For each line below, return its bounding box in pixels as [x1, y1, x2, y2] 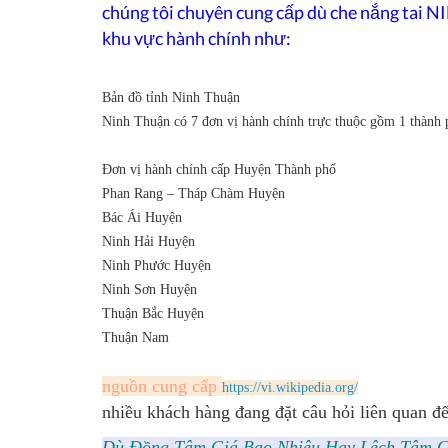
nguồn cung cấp [102, 376, 222, 396]
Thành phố [275, 162, 336, 177]
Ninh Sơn [102, 282, 156, 297]
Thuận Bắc [102, 306, 163, 321]
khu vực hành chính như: [102, 27, 291, 49]
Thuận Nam [102, 330, 169, 345]
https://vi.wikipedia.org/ [222, 380, 358, 395]
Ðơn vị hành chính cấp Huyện [102, 162, 271, 177]
